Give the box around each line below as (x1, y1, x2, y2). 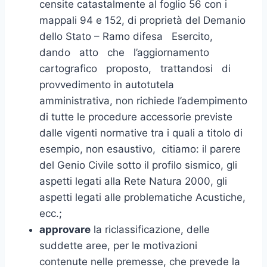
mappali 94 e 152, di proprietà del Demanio (39, 14, 246, 26)
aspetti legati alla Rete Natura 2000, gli (39, 175, 227, 187)
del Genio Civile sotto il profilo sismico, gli (39, 159, 237, 171)
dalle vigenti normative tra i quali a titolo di (39, 126, 243, 139)
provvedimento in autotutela (39, 78, 174, 91)
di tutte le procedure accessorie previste (39, 110, 232, 123)
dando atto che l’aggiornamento (39, 46, 215, 58)
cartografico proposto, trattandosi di (39, 62, 231, 74)
